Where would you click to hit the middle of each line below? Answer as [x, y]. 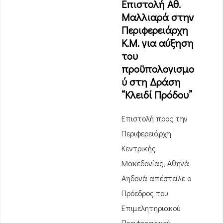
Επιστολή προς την [155, 118]
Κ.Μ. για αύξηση [158, 43]
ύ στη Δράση [151, 82]
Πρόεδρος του [145, 193]
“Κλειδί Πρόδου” [157, 95]
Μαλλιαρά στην [158, 17]
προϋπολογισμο [158, 69]
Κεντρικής [139, 148]
